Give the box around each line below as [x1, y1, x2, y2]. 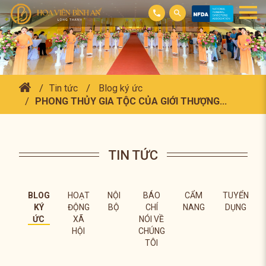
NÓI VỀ [139, 214, 164, 224]
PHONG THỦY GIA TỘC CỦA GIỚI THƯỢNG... [34, 96, 227, 107]
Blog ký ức [98, 83, 142, 94]
